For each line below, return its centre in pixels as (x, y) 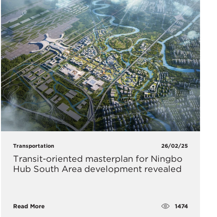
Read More (29, 206)
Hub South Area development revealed (97, 169)
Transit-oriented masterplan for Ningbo (98, 159)
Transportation (33, 146)
